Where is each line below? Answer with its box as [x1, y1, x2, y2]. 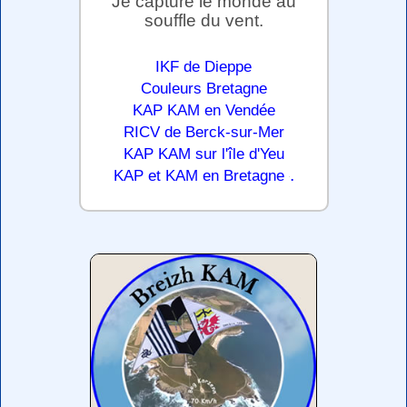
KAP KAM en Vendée [132, 101, 275, 120]
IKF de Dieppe [155, 57, 252, 76]
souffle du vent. [144, 11, 263, 31]
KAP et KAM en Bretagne [113, 166, 284, 185]
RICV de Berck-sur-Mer [123, 123, 284, 142]
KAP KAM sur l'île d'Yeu [123, 144, 284, 164]
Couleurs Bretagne [140, 79, 267, 98]
